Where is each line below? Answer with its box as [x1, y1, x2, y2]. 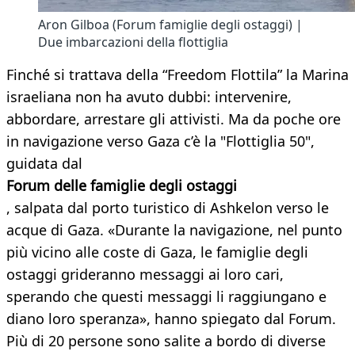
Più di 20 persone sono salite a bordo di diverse [6, 331, 326, 351]
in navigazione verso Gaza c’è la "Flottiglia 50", [6, 132, 315, 151]
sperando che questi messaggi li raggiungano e [6, 287, 326, 307]
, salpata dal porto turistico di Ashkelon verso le [6, 198, 329, 218]
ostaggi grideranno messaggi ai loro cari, [6, 265, 284, 284]
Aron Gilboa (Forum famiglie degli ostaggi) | [38, 16, 303, 34]
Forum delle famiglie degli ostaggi [6, 176, 237, 196]
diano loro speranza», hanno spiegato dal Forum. [6, 309, 336, 329]
